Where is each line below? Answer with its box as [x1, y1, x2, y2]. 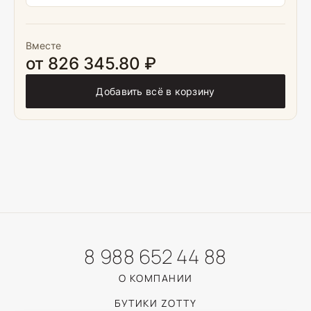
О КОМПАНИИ [118, 271, 193, 285]
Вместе [26, 40, 61, 52]
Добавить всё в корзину [96, 85, 215, 98]
